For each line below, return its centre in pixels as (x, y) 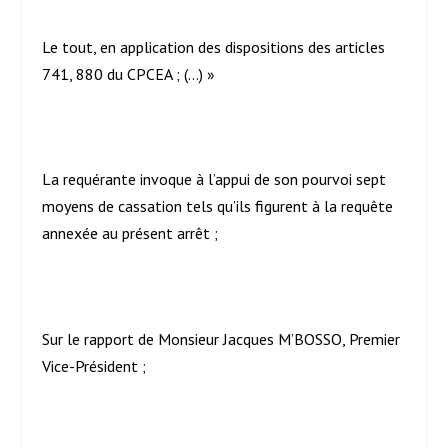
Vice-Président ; (94, 365)
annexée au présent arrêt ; (130, 233)
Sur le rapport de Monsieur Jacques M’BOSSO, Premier (221, 338)
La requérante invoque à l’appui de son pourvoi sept (214, 179)
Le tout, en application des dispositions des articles (214, 47)
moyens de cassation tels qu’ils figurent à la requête (218, 206)
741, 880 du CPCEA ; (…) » (129, 74)
